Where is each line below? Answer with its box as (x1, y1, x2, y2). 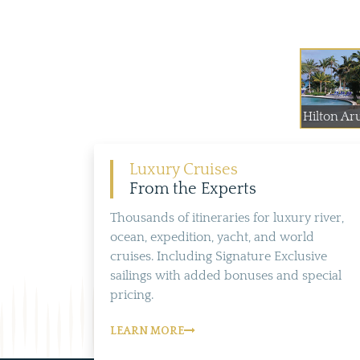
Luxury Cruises (129, 161, 238, 178)
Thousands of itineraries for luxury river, (110, 211, 344, 225)
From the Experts (129, 180, 256, 198)
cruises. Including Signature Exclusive (110, 249, 327, 264)
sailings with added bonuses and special (110, 268, 342, 283)
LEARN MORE (110, 325, 184, 337)
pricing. (110, 288, 153, 302)
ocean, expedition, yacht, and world (110, 230, 314, 244)
